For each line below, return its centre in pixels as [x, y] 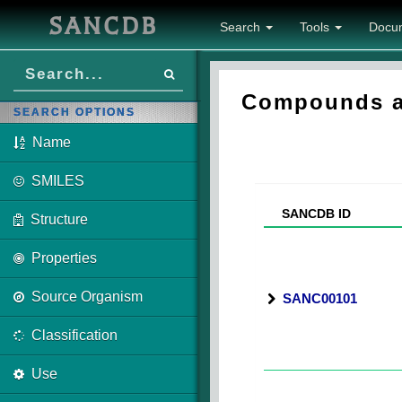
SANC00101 [320, 298]
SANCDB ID [309, 214]
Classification [74, 335]
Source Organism [87, 297]
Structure [59, 219]
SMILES [58, 181]
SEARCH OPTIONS [74, 112]
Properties [64, 258]
